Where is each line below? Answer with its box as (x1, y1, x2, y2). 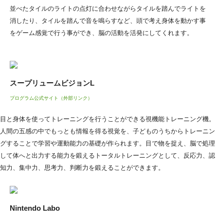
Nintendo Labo (10, 203, 60, 212)
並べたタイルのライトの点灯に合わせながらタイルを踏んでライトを (10, 4, 206, 12)
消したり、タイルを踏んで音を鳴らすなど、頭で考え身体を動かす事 (10, 17, 206, 24)
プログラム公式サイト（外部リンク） (10, 95, 92, 101)
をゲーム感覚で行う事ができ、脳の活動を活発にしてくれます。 (10, 29, 193, 36)
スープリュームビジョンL (10, 78, 94, 87)
